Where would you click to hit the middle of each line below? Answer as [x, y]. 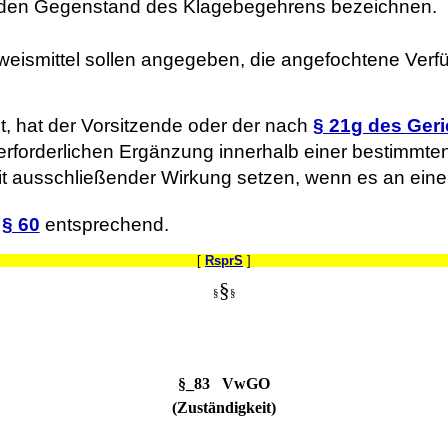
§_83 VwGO [224, 383]
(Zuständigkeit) [224, 407]
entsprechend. [104, 225]
